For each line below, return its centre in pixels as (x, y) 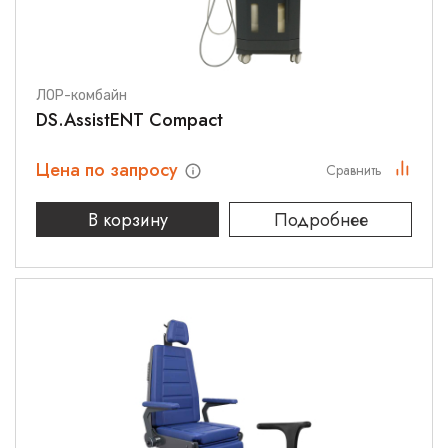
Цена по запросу (109, 170)
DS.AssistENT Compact (129, 120)
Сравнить (354, 170)
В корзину (127, 219)
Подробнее (320, 220)
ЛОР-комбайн (81, 95)
